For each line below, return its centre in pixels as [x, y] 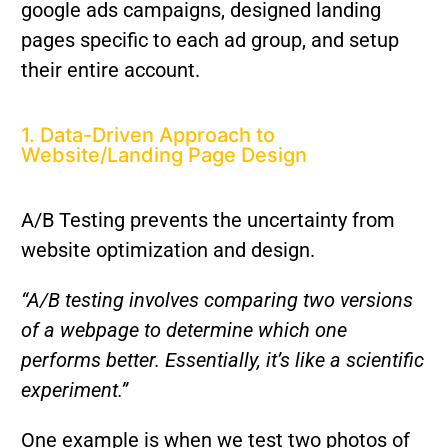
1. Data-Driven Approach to [147, 135]
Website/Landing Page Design [163, 155]
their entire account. [112, 70]
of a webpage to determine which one [183, 330]
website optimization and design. [167, 250]
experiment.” [74, 390]
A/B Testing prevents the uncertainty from [207, 220]
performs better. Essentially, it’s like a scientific [222, 360]
